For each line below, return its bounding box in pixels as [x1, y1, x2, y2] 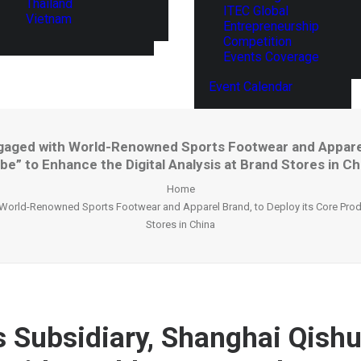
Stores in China [146, 218, 215, 230]
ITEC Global [223, 3, 288, 19]
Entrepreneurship [223, 19, 319, 34]
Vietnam [26, 10, 72, 27]
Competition [223, 34, 292, 49]
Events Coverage [223, 49, 319, 64]
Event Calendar [209, 79, 293, 94]
